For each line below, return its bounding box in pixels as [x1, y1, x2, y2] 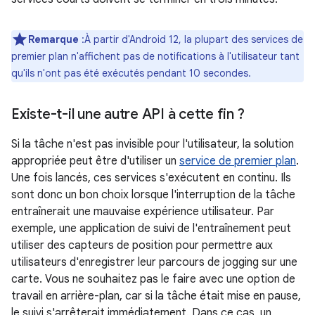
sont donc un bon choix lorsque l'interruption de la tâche [11, 188, 295, 202]
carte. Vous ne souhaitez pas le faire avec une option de [11, 272, 295, 287]
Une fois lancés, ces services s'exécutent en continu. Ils [11, 171, 291, 186]
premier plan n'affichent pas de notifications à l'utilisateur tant [11, 50, 300, 63]
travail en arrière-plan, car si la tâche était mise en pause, [11, 289, 301, 304]
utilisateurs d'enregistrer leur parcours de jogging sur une [11, 255, 297, 270]
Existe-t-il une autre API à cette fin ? [11, 105, 245, 124]
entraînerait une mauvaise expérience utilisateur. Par [11, 205, 274, 219]
